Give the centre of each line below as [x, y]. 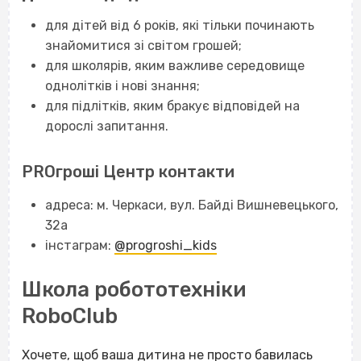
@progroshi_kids [165, 246]
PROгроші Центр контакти [128, 172]
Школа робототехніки [134, 289]
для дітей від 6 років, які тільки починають [179, 26]
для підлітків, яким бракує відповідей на [172, 106]
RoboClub [70, 315]
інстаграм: [79, 246]
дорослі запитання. [106, 127]
